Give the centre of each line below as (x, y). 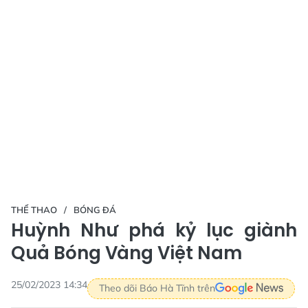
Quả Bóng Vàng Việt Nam (126, 253)
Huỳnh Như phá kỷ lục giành (154, 230)
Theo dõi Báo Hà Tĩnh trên (157, 288)
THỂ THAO (34, 209)
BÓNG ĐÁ (95, 209)
